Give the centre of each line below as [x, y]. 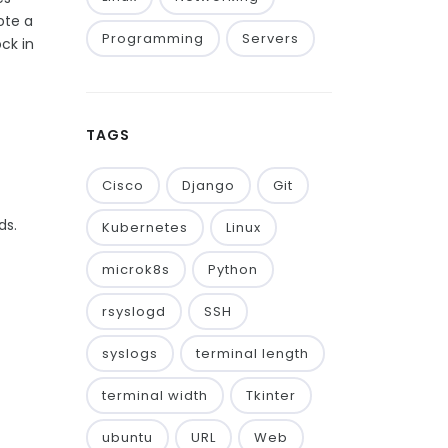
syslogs [130, 353]
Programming [153, 38]
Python [233, 269]
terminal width [155, 395]
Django [208, 185]
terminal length [252, 353]
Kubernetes [145, 227]
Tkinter [271, 395]
